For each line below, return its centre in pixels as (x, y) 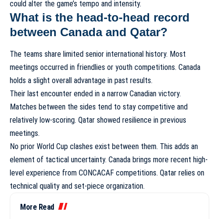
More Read (37, 207)
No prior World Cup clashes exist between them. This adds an (104, 146)
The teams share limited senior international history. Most (98, 54)
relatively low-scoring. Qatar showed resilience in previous (98, 120)
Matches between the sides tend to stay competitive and (99, 107)
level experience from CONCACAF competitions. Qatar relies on (107, 173)
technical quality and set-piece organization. (77, 186)
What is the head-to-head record (100, 18)
